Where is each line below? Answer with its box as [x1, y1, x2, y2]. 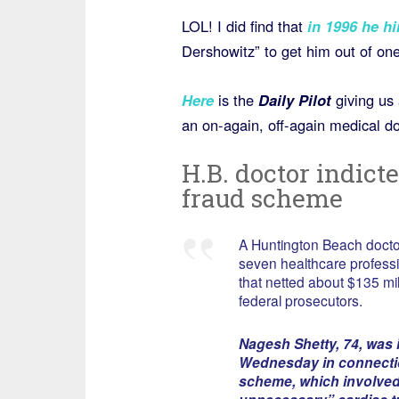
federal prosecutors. [238, 290, 362, 310]
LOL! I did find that [181, 15, 307, 37]
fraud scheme [181, 182, 343, 215]
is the [213, 89, 258, 110]
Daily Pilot [257, 89, 331, 110]
